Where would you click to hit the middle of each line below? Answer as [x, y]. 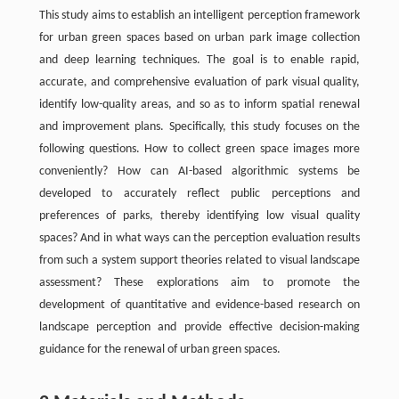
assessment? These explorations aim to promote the [199, 282]
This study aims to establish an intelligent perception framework [199, 15]
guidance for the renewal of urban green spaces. [159, 349]
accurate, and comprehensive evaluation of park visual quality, [199, 82]
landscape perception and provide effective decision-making [199, 327]
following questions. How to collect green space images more [199, 149]
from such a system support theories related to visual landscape [199, 260]
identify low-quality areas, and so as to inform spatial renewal [199, 104]
